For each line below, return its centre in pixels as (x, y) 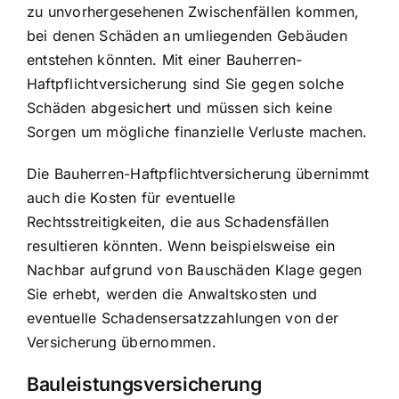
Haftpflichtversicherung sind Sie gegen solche (185, 84)
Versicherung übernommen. (122, 342)
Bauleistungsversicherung (144, 384)
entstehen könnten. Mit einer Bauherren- (165, 60)
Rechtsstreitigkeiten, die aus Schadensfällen (178, 222)
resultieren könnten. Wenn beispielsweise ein (181, 246)
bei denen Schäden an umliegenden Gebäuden (187, 36)
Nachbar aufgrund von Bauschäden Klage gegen (195, 270)
